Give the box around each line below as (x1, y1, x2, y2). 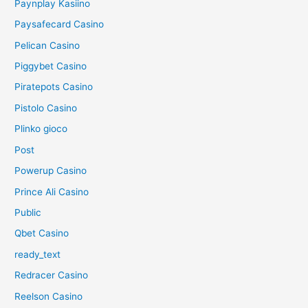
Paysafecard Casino (14, 19, 104, 30)
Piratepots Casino (14, 81, 93, 93)
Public (14, 206, 42, 218)
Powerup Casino (14, 165, 87, 177)
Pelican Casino (14, 39, 80, 51)
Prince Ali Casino (14, 186, 89, 197)
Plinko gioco (14, 123, 68, 135)
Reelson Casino (14, 290, 83, 302)
